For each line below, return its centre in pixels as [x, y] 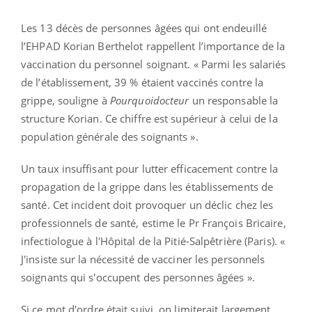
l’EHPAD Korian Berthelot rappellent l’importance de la [153, 46]
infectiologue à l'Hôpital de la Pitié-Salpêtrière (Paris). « [153, 241]
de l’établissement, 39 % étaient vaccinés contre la [142, 82]
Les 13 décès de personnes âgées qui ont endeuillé [144, 28]
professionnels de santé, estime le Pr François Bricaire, [154, 223]
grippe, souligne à [65, 100]
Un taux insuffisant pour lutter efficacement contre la [150, 168]
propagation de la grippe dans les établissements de [147, 186]
